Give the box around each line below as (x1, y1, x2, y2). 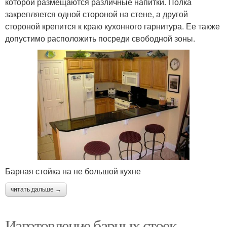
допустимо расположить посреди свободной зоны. (5, 32, 195, 44)
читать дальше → (11, 185, 61, 193)
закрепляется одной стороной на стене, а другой (5, 8, 188, 20)
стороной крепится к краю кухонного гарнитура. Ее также (5, 20, 220, 32)
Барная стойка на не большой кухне (5, 165, 141, 177)
